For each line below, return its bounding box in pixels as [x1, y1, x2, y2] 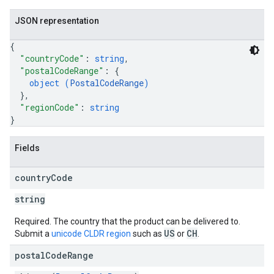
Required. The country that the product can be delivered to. [15, 217, 240, 226]
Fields [15, 143, 40, 153]
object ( [29, 77, 70, 89]
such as [131, 229, 164, 239]
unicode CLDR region [51, 229, 131, 239]
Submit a [15, 229, 51, 239]
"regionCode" [20, 102, 80, 113]
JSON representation [15, 16, 99, 26]
